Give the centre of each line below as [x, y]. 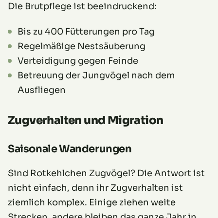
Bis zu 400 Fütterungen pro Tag [86, 32]
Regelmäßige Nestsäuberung [82, 46]
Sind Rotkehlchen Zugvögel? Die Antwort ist [106, 173]
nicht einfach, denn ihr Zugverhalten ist [95, 188]
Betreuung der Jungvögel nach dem [96, 76]
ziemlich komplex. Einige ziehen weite [92, 203]
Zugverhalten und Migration [86, 121]
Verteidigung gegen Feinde [78, 61]
